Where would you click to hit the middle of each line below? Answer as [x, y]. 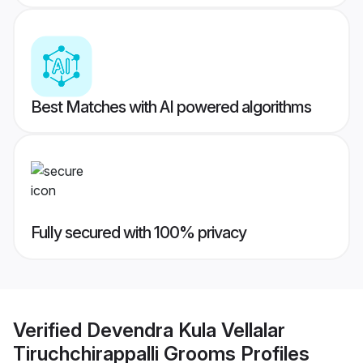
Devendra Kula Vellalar [186, 330]
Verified [50, 330]
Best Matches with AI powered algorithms [171, 107]
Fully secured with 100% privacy [139, 233]
